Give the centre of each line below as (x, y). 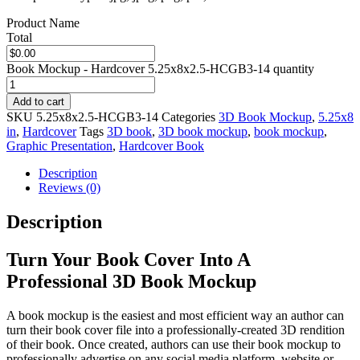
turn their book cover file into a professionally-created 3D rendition (176, 329)
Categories (188, 117)
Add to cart (39, 101)
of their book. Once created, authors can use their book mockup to (174, 344)
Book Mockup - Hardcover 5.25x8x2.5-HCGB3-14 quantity (160, 68)
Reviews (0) (70, 187)
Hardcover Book (162, 145)
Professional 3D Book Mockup (131, 281)
